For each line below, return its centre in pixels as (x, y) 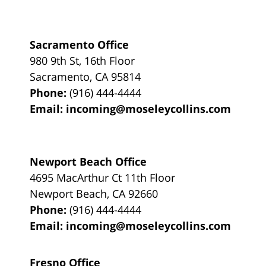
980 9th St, (57, 60)
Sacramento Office (80, 44)
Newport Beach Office (88, 161)
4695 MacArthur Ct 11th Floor (103, 177)
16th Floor (110, 60)
